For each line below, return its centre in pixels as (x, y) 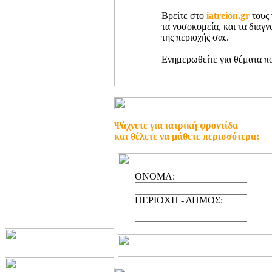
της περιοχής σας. (195, 37)
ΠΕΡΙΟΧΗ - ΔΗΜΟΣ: (178, 200)
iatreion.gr (228, 15)
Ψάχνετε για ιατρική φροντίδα (176, 125)
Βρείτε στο (184, 15)
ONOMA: (155, 176)
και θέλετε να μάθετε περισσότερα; (187, 136)
